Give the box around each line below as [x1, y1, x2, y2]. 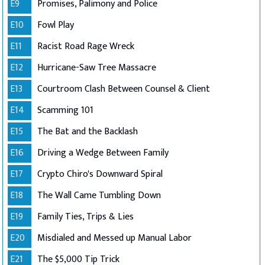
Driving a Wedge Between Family [37, 145, 169, 161]
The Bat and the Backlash [37, 124, 138, 140]
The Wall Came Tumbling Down [37, 188, 161, 203]
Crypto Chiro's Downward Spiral [37, 166, 163, 182]
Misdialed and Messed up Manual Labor [37, 230, 192, 246]
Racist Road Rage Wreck [37, 38, 134, 54]
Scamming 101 [37, 102, 93, 118]
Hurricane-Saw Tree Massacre [37, 60, 156, 76]
